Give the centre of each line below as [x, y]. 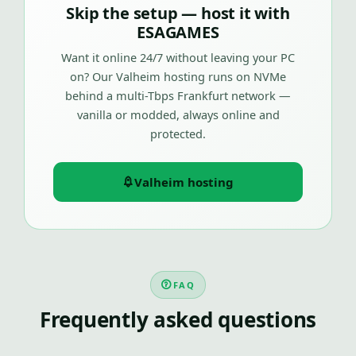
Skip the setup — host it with [178, 13]
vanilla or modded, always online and [178, 114]
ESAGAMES [178, 32]
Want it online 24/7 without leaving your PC [178, 57]
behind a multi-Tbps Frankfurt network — [178, 95]
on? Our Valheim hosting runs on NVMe [178, 76]
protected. [178, 133]
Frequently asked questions [178, 319]
